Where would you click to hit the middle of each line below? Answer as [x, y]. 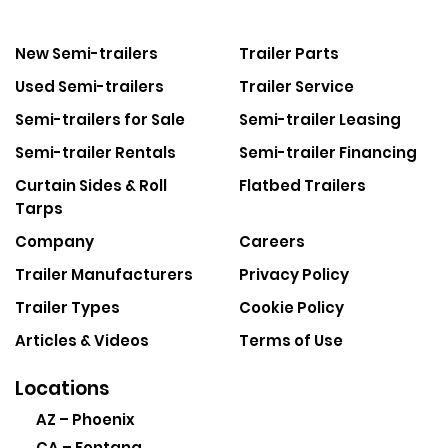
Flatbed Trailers [302, 185]
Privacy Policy [294, 274]
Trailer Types [67, 307]
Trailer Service [296, 86]
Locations [62, 388]
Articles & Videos [82, 340]
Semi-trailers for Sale [100, 119]
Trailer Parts [289, 53]
